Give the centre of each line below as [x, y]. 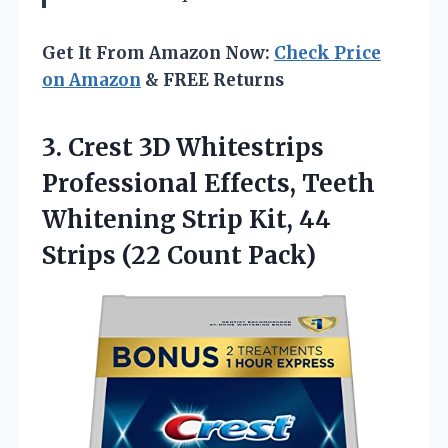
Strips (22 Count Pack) [179, 255]
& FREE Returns [212, 79]
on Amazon [91, 79]
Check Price [327, 52]
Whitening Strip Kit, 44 [186, 219]
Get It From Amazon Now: [158, 52]
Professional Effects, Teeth [208, 183]
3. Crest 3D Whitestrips [183, 147]
